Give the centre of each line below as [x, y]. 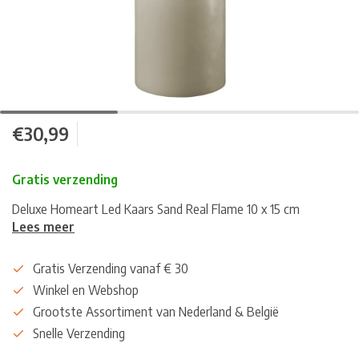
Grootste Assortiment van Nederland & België [156, 312]
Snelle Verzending [79, 333]
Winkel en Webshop [86, 290]
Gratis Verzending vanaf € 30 [111, 268]
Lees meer [43, 227]
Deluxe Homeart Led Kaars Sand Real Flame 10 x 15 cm [156, 209]
